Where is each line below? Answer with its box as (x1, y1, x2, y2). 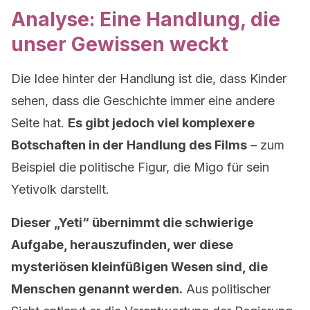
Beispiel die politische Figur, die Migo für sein (11, 160, 269, 174)
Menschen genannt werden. (11, 282, 183, 296)
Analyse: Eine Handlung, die (11, 8, 280, 31)
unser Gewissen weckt (11, 33, 228, 56)
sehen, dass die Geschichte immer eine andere (11, 93, 275, 108)
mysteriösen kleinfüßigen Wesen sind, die (11, 259, 268, 274)
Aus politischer (183, 282, 271, 296)
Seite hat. (11, 116, 68, 130)
